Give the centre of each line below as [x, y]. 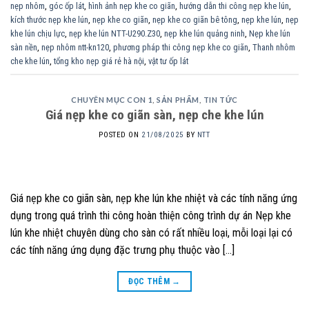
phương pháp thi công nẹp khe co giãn [181, 47]
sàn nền [24, 47]
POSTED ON [120, 134]
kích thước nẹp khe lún [49, 19]
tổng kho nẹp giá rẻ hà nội [99, 61]
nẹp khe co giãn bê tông [195, 19]
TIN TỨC [220, 99]
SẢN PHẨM [178, 99]
